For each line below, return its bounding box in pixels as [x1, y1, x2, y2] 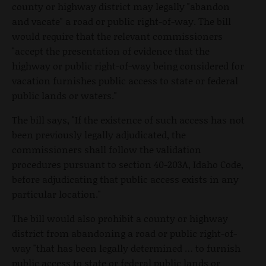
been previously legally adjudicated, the [12, 127, 186, 141]
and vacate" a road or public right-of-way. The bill [12, 14, 231, 28]
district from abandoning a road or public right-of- [12, 226, 237, 240]
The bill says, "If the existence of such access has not [12, 112, 245, 126]
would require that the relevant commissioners [12, 28, 223, 43]
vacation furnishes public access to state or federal [12, 73, 238, 87]
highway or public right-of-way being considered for [12, 58, 244, 72]
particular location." [12, 186, 101, 201]
